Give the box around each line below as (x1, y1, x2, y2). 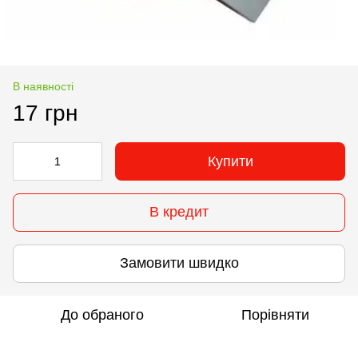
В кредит (149, 204, 209, 221)
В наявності (13, 79, 74, 93)
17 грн (13, 100, 78, 125)
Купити (207, 153, 253, 169)
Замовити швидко (119, 255, 239, 272)
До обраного (61, 306, 144, 323)
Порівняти (241, 306, 309, 323)
